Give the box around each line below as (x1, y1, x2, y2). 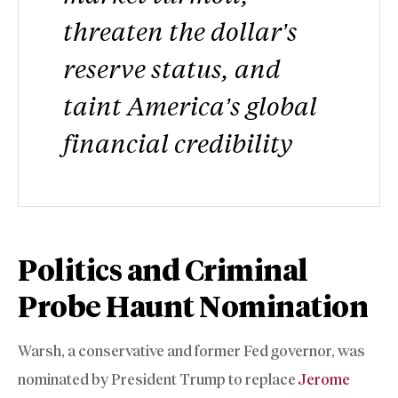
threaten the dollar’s (63, 14, 298, 48)
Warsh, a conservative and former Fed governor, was (18, 342, 365, 361)
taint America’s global (63, 89, 317, 123)
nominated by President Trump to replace (18, 370, 298, 389)
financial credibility (63, 126, 292, 160)
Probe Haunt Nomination (18, 290, 368, 325)
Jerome (298, 370, 350, 389)
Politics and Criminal (18, 253, 308, 289)
